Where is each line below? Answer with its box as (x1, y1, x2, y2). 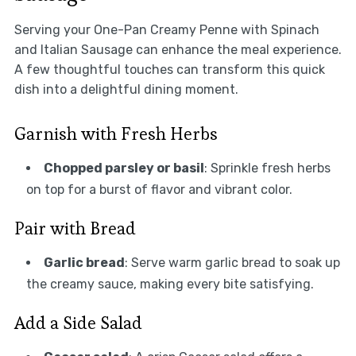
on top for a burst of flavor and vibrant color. (25, 181, 292, 197)
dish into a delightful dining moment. (14, 81, 238, 97)
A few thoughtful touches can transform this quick (14, 61, 325, 77)
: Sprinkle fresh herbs (203, 160, 331, 176)
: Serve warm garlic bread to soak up (124, 254, 340, 270)
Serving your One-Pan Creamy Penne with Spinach (14, 21, 319, 37)
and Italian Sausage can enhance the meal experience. (14, 41, 342, 57)
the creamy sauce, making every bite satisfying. (25, 276, 314, 292)
